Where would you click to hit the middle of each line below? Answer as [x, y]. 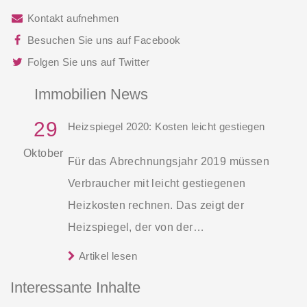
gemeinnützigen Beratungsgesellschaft [168, 249]
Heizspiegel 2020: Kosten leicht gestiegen [167, 126]
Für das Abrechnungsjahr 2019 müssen [169, 161]
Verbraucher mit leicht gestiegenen [157, 183]
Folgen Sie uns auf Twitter [88, 62]
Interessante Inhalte [75, 287]
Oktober [44, 153]
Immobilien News [91, 94]
